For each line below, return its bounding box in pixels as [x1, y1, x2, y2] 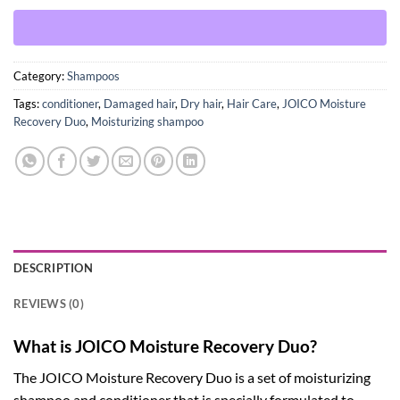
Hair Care [227, 96, 277, 112]
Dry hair [180, 96, 221, 112]
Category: [13, 69, 67, 84]
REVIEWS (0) [13, 296, 84, 312]
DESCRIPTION [13, 261, 93, 276]
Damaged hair [104, 96, 175, 112]
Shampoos [67, 69, 120, 84]
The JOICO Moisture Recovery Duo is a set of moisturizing [13, 368, 371, 386]
